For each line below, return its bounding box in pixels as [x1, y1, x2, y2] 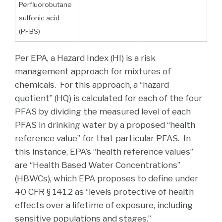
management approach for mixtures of [15, 66, 171, 76]
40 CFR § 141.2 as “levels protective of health [15, 186, 194, 197]
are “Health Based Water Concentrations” [15, 160, 180, 170]
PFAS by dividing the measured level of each [15, 106, 191, 116]
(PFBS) [18, 27, 40, 35]
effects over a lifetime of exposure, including [15, 200, 193, 210]
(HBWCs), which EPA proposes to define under [15, 173, 198, 183]
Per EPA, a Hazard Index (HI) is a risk [15, 53, 156, 63]
